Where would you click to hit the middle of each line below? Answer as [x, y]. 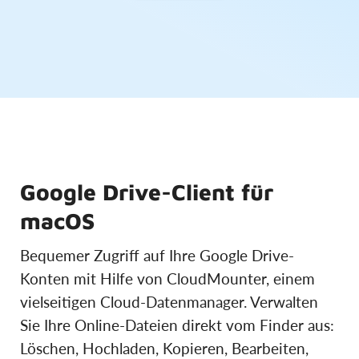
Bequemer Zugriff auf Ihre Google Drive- [157, 256]
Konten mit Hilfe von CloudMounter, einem [167, 279]
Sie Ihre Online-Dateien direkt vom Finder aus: [177, 325]
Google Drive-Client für [147, 192]
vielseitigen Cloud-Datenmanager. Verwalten [169, 302]
